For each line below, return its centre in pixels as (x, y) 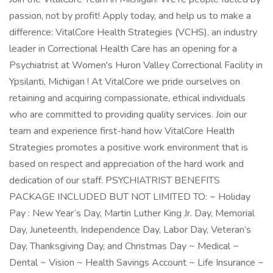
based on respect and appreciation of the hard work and (126, 164)
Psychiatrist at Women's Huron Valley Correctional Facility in (136, 65)
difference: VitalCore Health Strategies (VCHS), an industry (133, 32)
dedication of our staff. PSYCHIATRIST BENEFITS (115, 180)
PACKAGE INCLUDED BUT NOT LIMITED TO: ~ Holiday (130, 197)
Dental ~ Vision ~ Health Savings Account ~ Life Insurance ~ (136, 263)
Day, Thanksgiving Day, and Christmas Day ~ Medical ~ (124, 246)
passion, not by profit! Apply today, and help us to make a (130, 16)
